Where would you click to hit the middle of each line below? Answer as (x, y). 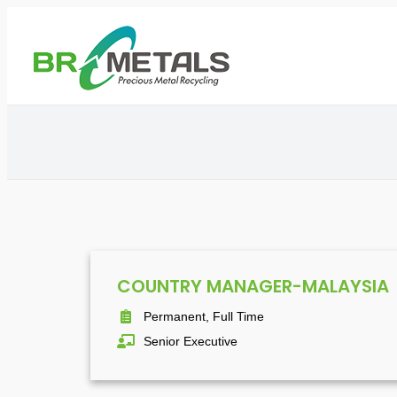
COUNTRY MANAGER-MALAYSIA (253, 286)
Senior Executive (191, 341)
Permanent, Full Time (204, 316)
